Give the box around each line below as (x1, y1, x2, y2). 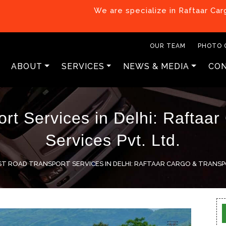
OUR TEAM (150, 42, 186, 49)
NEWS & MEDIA (123, 62, 190, 71)
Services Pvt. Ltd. (45, 131, 181, 149)
